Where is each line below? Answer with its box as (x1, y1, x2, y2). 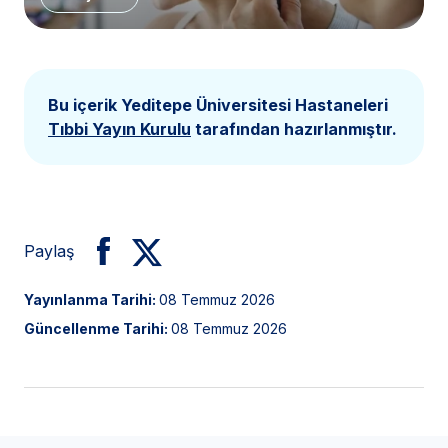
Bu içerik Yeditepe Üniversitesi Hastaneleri (48, 94, 388, 115)
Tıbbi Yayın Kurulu (48, 118, 191, 139)
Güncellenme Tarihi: (24, 319, 171, 337)
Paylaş (24, 240, 74, 261)
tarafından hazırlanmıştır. (191, 118, 397, 139)
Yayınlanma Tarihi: (24, 290, 159, 308)
